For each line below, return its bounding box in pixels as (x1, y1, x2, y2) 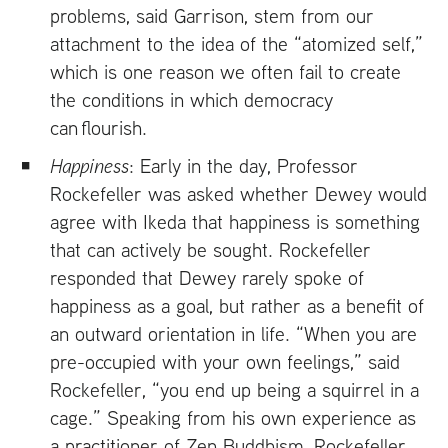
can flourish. (50, 114, 147, 140)
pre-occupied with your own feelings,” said (50, 348, 400, 374)
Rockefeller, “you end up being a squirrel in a (50, 376, 419, 402)
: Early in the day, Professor (129, 152, 358, 178)
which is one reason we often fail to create (50, 58, 401, 84)
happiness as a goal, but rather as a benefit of (50, 292, 424, 318)
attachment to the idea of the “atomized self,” (50, 30, 423, 56)
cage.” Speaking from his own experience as (50, 404, 416, 430)
